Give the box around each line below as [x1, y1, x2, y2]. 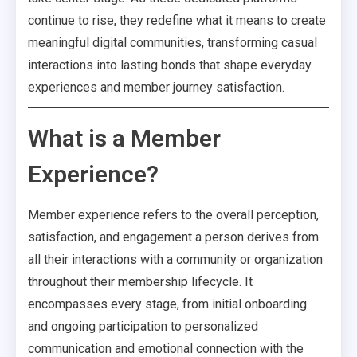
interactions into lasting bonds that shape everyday [28, 57, 312, 73]
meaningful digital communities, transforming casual [28, 35, 317, 50]
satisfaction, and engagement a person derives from [28, 229, 319, 245]
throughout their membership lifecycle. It [28, 274, 253, 289]
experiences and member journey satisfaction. [28, 80, 284, 95]
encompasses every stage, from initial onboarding [28, 296, 307, 312]
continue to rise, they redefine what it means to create [28, 13, 326, 28]
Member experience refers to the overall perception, [28, 207, 319, 222]
